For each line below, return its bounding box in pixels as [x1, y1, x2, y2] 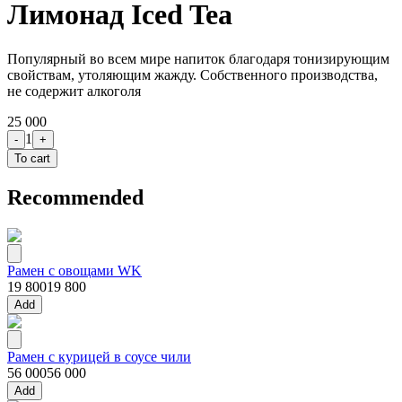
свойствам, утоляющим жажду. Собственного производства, [7, 66, 378, 83]
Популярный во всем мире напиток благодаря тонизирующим [7, 50, 389, 66]
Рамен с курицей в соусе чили [7, 348, 191, 364]
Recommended [7, 185, 144, 209]
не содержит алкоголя [7, 83, 141, 99]
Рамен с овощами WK [7, 262, 142, 278]
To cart [14, 151, 50, 165]
